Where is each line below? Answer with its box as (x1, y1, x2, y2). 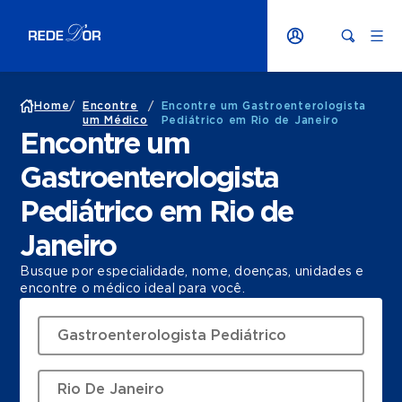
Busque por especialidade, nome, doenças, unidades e (20, 266, 364, 278)
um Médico (83, 115, 148, 126)
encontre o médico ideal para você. (20, 283, 245, 295)
